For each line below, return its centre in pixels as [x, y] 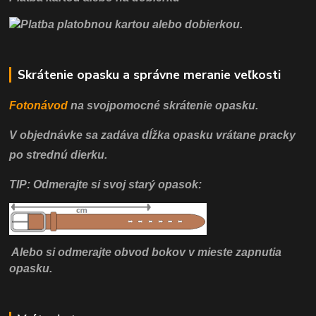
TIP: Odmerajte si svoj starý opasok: [106, 184]
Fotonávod [39, 105]
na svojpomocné [116, 105]
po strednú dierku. [59, 154]
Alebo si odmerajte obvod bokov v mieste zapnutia [147, 252]
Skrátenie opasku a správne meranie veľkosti [149, 74]
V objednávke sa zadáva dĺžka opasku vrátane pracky [153, 135]
